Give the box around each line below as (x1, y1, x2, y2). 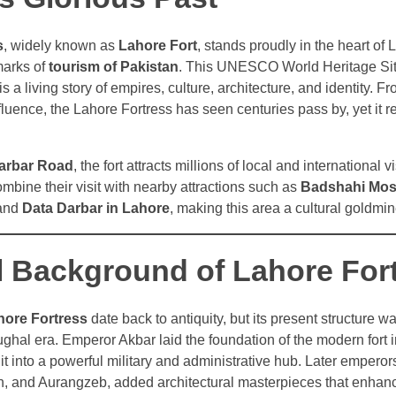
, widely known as (4, 38, 118, 54)
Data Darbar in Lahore (22, 201, 170, 217)
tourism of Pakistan (49, 59, 179, 75)
